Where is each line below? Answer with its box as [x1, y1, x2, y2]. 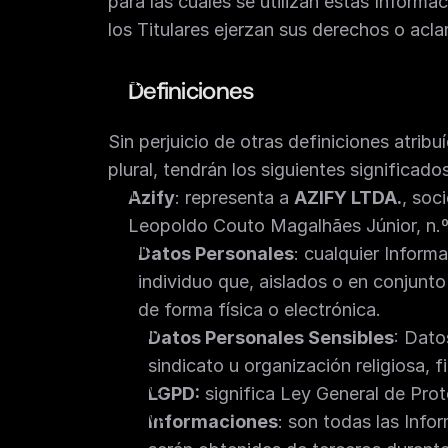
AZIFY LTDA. [294, 187, 402, 208]
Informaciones [148, 411, 278, 432]
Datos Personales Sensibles [148, 327, 394, 348]
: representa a [175, 187, 294, 208]
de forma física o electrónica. [138, 299, 386, 320]
